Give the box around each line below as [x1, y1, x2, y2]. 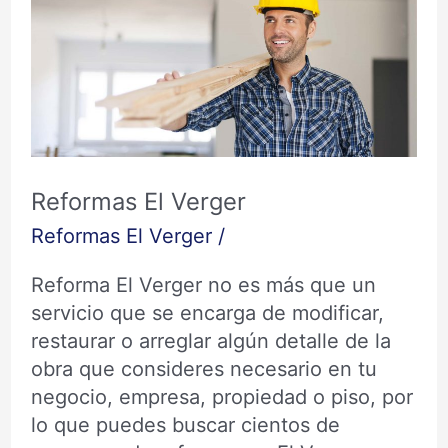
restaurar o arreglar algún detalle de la [30, 329, 391, 354]
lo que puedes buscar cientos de [30, 413, 340, 438]
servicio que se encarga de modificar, [30, 301, 384, 326]
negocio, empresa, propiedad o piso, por [30, 385, 413, 410]
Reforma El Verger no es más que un [30, 273, 376, 298]
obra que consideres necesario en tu [30, 357, 377, 382]
